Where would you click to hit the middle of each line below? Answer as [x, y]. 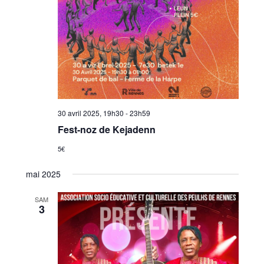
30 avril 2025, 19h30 [90, 113]
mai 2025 [43, 174]
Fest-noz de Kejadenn [106, 130]
